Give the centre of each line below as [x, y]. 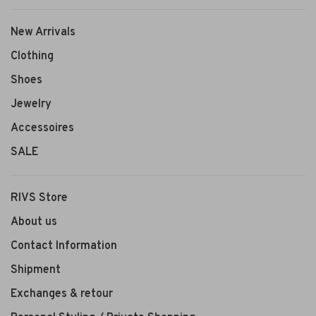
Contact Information [64, 246]
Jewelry [31, 104]
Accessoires [42, 128]
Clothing [32, 56]
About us [34, 222]
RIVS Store [39, 198]
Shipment [36, 270]
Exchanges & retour [62, 294]
